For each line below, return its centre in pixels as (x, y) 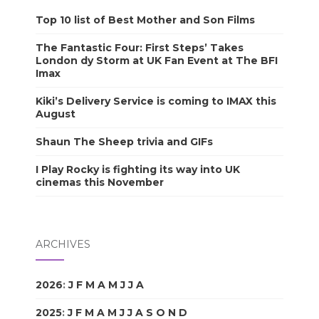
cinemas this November (100, 182)
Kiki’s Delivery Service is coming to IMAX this (156, 101)
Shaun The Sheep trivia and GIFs (124, 141)
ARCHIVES (63, 244)
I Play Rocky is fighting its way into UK (138, 169)
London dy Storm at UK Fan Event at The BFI (157, 60)
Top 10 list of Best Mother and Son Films (145, 20)
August (56, 114)
